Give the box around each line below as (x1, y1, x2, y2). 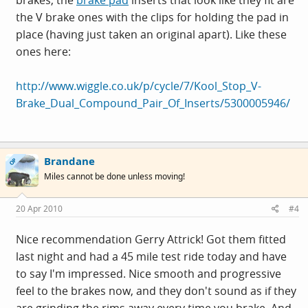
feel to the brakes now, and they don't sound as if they (16, 283, 296, 298)
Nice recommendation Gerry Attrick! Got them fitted (16, 232, 286, 247)
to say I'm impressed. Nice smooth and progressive (16, 266, 281, 281)
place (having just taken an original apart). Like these (16, 26, 287, 42)
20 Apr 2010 (16, 203, 63, 214)
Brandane (44, 153, 95, 168)
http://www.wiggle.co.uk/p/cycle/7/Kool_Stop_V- (16, 78, 261, 93)
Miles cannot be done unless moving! (44, 170, 185, 182)
